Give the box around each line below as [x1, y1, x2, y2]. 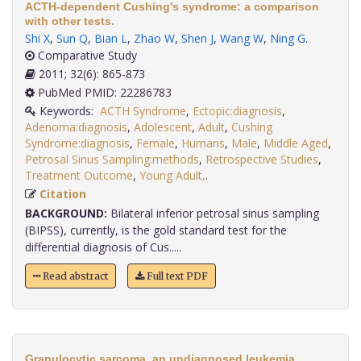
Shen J [181, 31, 214, 47]
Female [136, 135, 175, 151]
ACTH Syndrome [100, 103, 186, 119]
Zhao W [134, 31, 175, 47]
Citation [39, 186, 86, 202]
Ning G [270, 31, 305, 47]
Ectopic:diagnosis [193, 103, 282, 119]
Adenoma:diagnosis [25, 119, 127, 135]
